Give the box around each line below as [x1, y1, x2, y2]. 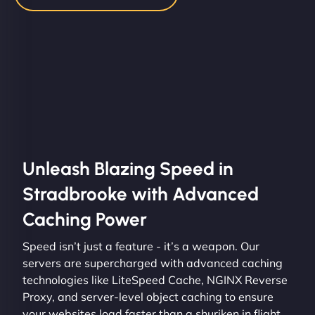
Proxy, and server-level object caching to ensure [22, 289, 274, 304]
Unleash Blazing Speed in [22, 157, 233, 180]
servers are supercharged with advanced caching [22, 255, 283, 270]
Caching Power [22, 207, 147, 231]
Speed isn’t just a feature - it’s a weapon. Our [22, 238, 259, 253]
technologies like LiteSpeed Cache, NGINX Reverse [22, 272, 288, 287]
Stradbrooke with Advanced [22, 182, 259, 205]
